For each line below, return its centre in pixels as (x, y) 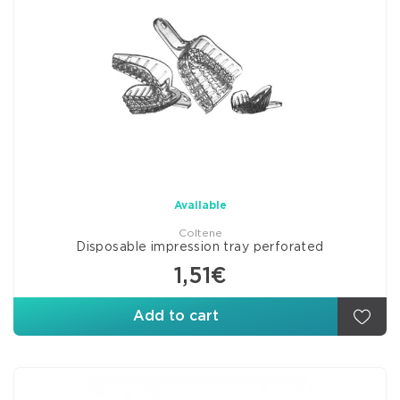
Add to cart (175, 316)
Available (200, 205)
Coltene (200, 233)
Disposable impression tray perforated (200, 247)
